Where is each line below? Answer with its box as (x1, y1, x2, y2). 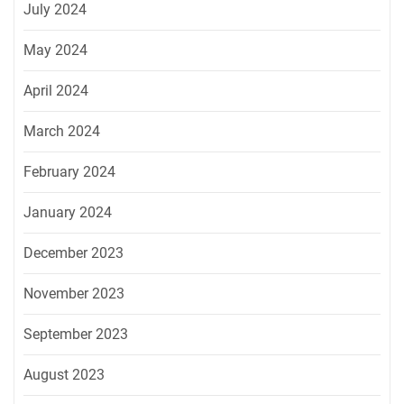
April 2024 (23, 82, 88, 100)
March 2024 (23, 123, 100, 141)
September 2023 (23, 326, 128, 344)
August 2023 (23, 366, 105, 384)
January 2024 (23, 204, 112, 222)
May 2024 (23, 41, 87, 60)
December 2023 (23, 244, 124, 262)
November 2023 (23, 285, 124, 303)
